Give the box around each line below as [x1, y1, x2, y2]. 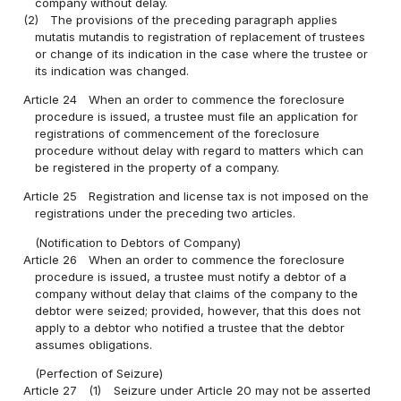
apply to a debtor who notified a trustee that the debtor [35, 320, 346, 335]
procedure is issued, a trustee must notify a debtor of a [35, 269, 347, 284]
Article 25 [23, 189, 78, 204]
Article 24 [23, 92, 78, 107]
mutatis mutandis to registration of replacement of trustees [35, 30, 366, 45]
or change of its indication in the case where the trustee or [35, 47, 369, 62]
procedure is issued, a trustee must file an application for [35, 109, 359, 124]
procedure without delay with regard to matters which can [35, 143, 364, 158]
